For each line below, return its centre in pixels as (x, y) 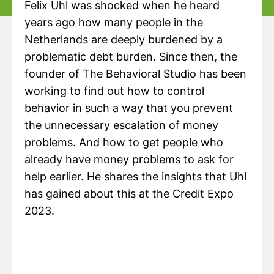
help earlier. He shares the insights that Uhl (135, 176)
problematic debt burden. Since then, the (131, 57)
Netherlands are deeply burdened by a (124, 39)
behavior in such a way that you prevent (129, 108)
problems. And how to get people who (124, 142)
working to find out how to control (114, 91)
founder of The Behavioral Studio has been (135, 74)
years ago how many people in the (114, 22)
